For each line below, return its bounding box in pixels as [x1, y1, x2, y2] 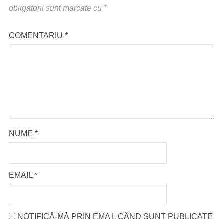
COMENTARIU [8, 31, 65, 40]
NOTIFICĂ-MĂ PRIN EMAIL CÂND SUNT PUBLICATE [17, 212, 213, 221]
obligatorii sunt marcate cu [8, 4, 104, 12]
